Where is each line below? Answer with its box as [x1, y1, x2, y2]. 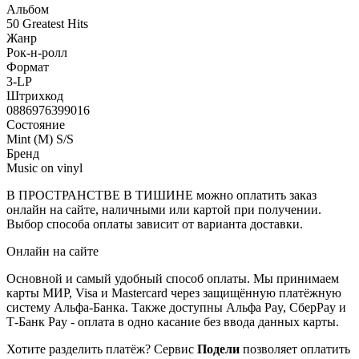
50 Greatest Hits [6, 16, 88, 30]
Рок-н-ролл [6, 45, 67, 59]
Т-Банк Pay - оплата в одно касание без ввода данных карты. [6, 314, 339, 329]
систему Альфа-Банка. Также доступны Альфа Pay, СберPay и [6, 300, 346, 314]
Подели [197, 341, 240, 356]
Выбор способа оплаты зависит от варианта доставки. [6, 216, 303, 231]
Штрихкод [6, 88, 63, 103]
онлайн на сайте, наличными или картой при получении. [6, 202, 321, 216]
